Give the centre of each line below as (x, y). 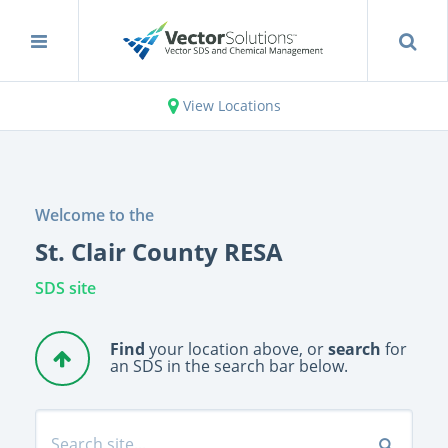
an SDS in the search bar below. (229, 366)
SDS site (65, 288)
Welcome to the (94, 215)
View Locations (231, 105)
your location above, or (236, 349)
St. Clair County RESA (159, 251)
